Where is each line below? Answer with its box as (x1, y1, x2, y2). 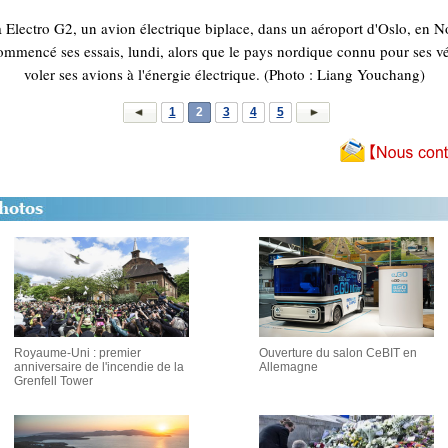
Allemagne (259, 360, 318, 374)
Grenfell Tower (14, 374, 93, 388)
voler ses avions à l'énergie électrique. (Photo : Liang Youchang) (23, 64, 425, 84)
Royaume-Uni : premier (14, 346, 141, 360)
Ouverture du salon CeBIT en (259, 346, 417, 360)
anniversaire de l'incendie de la (14, 360, 184, 374)
